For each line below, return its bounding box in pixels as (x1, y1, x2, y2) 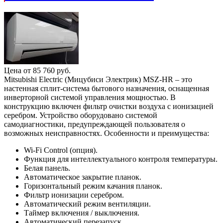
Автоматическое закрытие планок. (24, 172, 141, 181)
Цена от (4, 66, 33, 75)
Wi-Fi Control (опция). (24, 145, 98, 154)
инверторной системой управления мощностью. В (4, 93, 176, 102)
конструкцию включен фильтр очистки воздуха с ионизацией (4, 102, 214, 111)
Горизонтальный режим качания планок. (24, 181, 162, 190)
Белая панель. (24, 163, 70, 172)
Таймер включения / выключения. (24, 208, 139, 217)
